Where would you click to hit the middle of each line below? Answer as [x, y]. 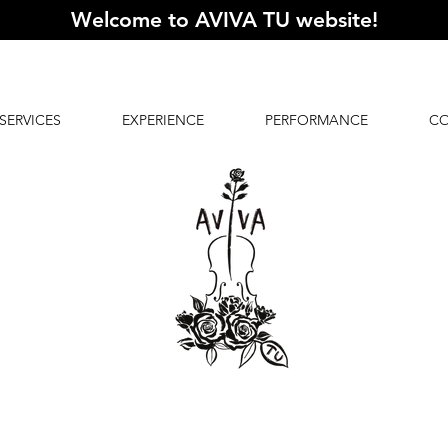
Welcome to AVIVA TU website [221, 19]
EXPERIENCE [163, 120]
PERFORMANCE [316, 120]
